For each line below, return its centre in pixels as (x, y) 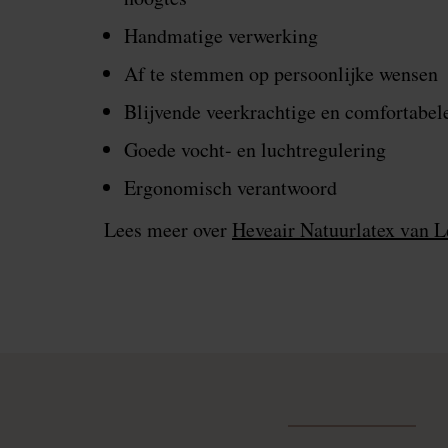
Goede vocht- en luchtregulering (255, 150)
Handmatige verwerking (221, 36)
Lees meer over (168, 230)
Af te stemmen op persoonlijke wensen (281, 74)
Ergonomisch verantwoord (230, 188)
